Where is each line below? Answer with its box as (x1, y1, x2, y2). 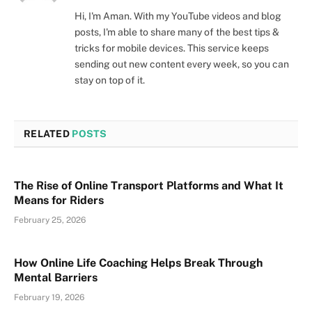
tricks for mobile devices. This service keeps (75, 42, 269, 54)
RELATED (24, 127, 72, 139)
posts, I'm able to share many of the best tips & (75, 26, 279, 38)
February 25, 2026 (14, 214, 86, 225)
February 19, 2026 (14, 292, 84, 302)
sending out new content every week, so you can (75, 58, 289, 70)
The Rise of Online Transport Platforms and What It (14, 178, 283, 192)
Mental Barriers (14, 270, 97, 284)
